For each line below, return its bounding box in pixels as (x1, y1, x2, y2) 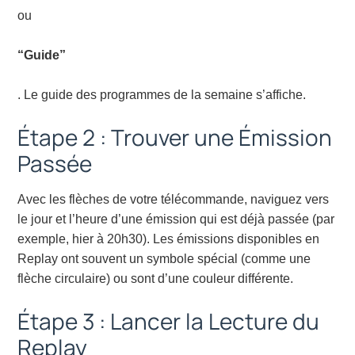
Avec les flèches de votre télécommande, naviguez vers (17, 193, 330, 207)
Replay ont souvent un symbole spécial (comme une (17, 252, 311, 266)
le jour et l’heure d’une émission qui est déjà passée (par (17, 212, 335, 227)
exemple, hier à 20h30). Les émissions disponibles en (17, 232, 320, 246)
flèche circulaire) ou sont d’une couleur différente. (17, 272, 294, 286)
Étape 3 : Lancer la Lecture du (17, 306, 320, 337)
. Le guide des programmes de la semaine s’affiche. (17, 88, 307, 102)
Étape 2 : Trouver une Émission (17, 122, 333, 153)
